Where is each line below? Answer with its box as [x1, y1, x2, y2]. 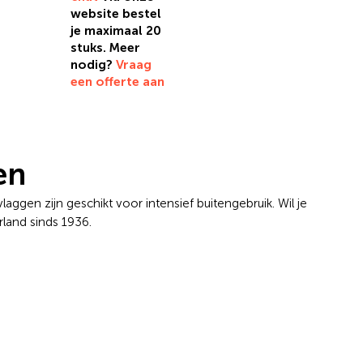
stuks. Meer [70, 40, 140, 56]
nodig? [70, 57, 116, 73]
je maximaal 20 [70, 23, 161, 39]
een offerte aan [70, 74, 164, 90]
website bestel [70, 6, 161, 22]
